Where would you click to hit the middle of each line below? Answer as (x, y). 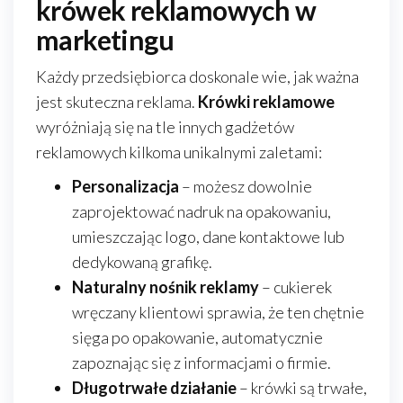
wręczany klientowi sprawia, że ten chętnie (218, 312)
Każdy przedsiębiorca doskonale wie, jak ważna (197, 76)
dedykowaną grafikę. (142, 262)
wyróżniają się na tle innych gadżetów (165, 127)
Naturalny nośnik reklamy (166, 287)
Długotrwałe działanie (154, 388)
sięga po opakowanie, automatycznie (197, 337)
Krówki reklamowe (266, 102)
